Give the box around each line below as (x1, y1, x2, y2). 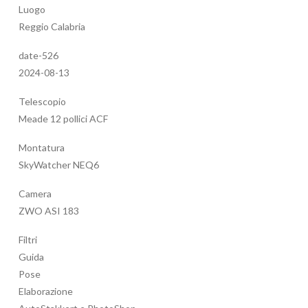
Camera (19, 188, 52, 200)
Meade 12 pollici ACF (19, 113, 108, 125)
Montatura (19, 142, 65, 154)
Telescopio (19, 96, 66, 108)
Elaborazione (19, 285, 73, 298)
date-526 (19, 49, 58, 62)
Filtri (19, 234, 37, 246)
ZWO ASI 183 (19, 205, 79, 217)
